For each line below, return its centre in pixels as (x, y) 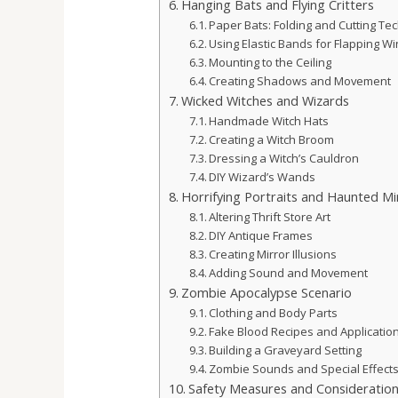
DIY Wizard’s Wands (263, 177)
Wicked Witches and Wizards (265, 101)
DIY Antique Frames (261, 236)
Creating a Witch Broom (272, 140)
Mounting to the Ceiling (271, 63)
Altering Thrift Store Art (270, 217)
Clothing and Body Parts (274, 313)
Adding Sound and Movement (289, 273)
